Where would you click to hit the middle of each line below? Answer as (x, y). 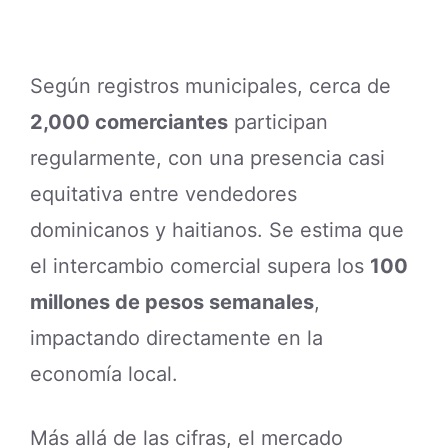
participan (278, 122)
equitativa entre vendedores (163, 194)
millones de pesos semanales (172, 302)
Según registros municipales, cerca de (210, 86)
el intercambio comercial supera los (200, 266)
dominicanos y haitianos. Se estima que (217, 230)
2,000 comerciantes (129, 122)
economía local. (104, 374)
